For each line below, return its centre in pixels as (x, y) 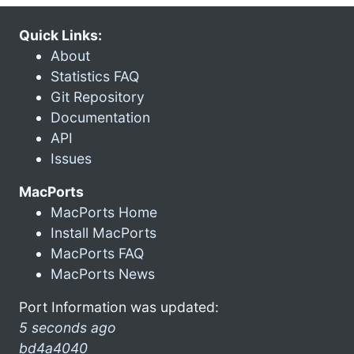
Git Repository (98, 96)
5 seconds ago (68, 327)
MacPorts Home (104, 212)
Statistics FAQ (95, 76)
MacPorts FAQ (97, 253)
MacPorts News (103, 273)
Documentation (100, 117)
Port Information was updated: (119, 307)
